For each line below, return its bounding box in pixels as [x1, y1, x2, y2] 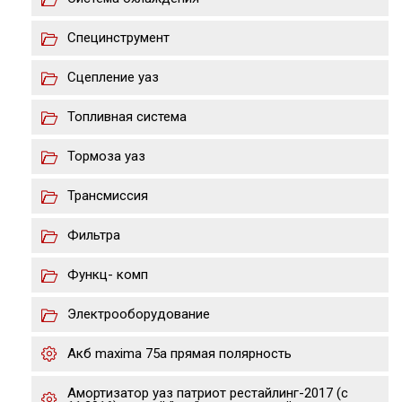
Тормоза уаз [67, 148, 145, 164]
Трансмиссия [67, 188, 148, 204]
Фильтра [67, 227, 120, 243]
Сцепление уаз [67, 69, 159, 85]
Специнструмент [67, 30, 170, 46]
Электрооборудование [67, 306, 210, 322]
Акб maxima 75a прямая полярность [67, 345, 292, 362]
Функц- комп [67, 267, 148, 283]
